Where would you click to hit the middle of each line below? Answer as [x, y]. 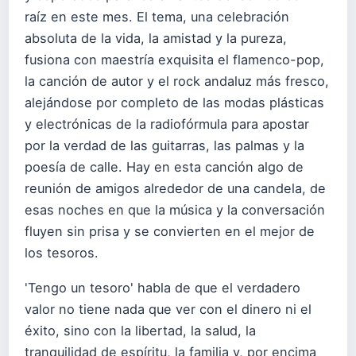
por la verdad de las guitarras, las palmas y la [164, 145]
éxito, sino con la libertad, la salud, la [140, 331]
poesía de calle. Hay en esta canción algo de [164, 167]
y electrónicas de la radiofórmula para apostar [167, 124]
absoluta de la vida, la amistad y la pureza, [156, 38]
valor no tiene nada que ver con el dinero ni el [168, 310]
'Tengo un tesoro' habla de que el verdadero [163, 288]
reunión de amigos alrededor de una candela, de [175, 188]
